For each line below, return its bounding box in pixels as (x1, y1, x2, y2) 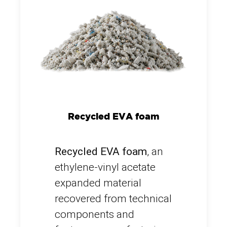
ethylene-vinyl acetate (55, 161, 156, 173)
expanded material (55, 176, 141, 189)
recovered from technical (55, 192, 172, 205)
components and (55, 208, 134, 220)
